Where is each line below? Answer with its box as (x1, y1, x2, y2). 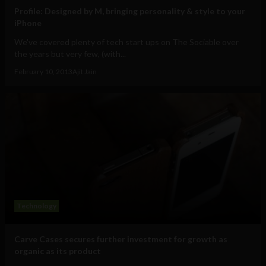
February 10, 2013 (14, 67, 72, 77)
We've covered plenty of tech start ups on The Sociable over (14, 37, 239, 47)
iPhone (14, 18, 42, 28)
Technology (17, 201, 56, 211)
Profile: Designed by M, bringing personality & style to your (14, 6, 245, 17)
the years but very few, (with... (14, 49, 126, 59)
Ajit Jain (72, 67, 97, 77)
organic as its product (14, 246, 101, 256)
